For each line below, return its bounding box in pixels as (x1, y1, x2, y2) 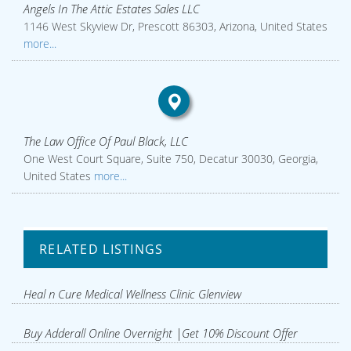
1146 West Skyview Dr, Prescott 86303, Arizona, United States (24, 19, 327, 34)
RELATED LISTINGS (39, 240, 164, 258)
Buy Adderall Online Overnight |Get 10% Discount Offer (24, 324, 298, 341)
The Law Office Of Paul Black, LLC (24, 133, 188, 150)
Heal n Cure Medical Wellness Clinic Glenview (24, 285, 241, 302)
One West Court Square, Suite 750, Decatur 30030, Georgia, (24, 151, 318, 167)
